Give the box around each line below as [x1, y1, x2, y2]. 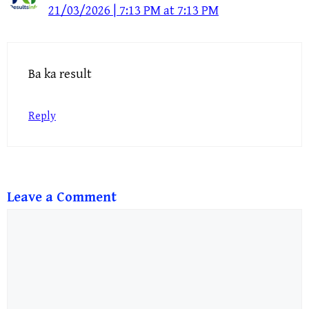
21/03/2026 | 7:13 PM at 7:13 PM [48, 3, 219, 19]
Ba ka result [28, 66, 92, 81]
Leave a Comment [7, 190, 117, 206]
